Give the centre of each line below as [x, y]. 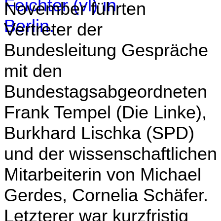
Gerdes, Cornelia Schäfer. [106, 195]
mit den [33, 71]
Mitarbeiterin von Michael [103, 174]
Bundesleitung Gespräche [106, 50]
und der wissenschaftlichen [110, 153]
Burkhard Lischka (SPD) [99, 133]
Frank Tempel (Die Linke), [105, 112]
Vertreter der [53, 29]
